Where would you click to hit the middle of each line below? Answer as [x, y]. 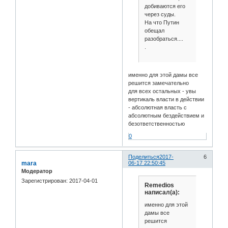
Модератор [37, 171]
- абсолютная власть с [158, 107]
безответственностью [157, 123]
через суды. [160, 15]
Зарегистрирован [44, 180]
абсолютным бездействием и [166, 115]
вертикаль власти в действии [166, 99]
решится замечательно [159, 83]
